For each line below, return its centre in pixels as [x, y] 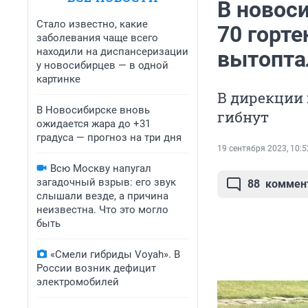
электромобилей [78, 282]
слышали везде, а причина [102, 196]
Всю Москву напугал [101, 168]
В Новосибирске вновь [93, 110]
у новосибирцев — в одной [102, 65]
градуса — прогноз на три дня [109, 137]
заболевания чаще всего [97, 38]
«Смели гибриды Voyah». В [115, 254]
